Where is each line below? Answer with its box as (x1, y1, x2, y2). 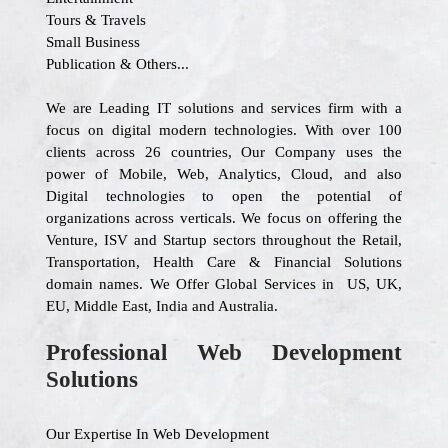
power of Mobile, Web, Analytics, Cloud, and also (46, 166, 402, 182)
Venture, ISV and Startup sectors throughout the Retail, (46, 232, 402, 248)
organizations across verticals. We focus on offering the (46, 210, 402, 226)
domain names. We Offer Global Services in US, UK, (46, 276, 402, 292)
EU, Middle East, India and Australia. (46, 298, 278, 314)
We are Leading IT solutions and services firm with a (46, 100, 402, 116)
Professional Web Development (46, 340, 402, 365)
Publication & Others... (46, 56, 189, 72)
